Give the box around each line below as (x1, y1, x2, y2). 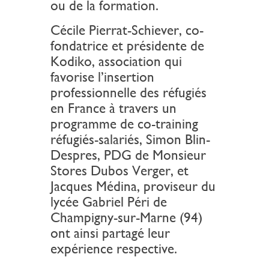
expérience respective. (50, 241, 177, 257)
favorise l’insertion (50, 69, 154, 85)
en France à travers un (50, 100, 177, 116)
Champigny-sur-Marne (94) (50, 210, 202, 226)
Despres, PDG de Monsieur (50, 147, 206, 163)
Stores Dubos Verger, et (50, 163, 189, 179)
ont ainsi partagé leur (50, 225, 170, 241)
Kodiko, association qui (50, 53, 182, 70)
